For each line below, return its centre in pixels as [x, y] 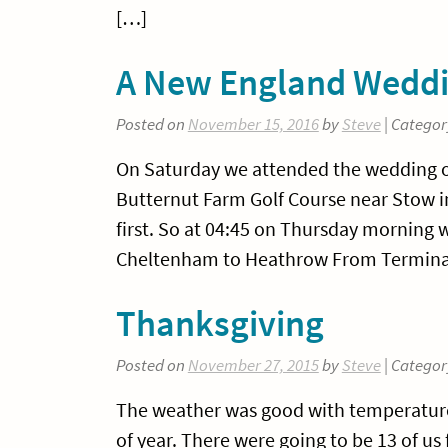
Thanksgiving [219, 323]
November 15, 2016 [253, 125]
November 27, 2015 [253, 366]
